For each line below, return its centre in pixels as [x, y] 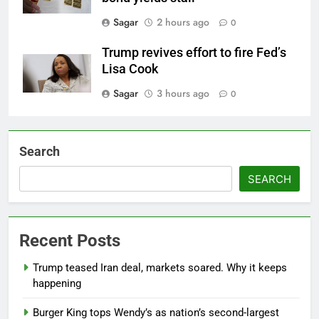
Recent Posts [70, 241]
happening [57, 284]
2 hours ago [183, 22]
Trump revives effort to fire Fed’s [194, 53]
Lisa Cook [130, 69]
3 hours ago [183, 94]
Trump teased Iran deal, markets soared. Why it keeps [160, 268]
